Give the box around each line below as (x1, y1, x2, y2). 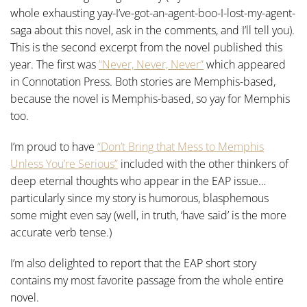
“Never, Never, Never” (99, 57, 204, 72)
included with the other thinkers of (118, 156, 288, 171)
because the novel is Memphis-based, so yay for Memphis (10, 91, 290, 106)
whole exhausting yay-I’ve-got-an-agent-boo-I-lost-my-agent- (10, 5, 295, 21)
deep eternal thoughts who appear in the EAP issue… (10, 173, 266, 188)
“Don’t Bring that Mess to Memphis (97, 139, 264, 154)
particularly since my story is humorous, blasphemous (10, 191, 269, 206)
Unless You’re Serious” (10, 156, 118, 171)
